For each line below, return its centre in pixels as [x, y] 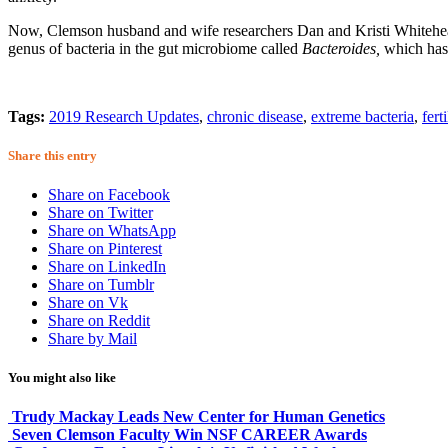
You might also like [62, 378]
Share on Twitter [100, 213]
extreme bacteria [362, 116]
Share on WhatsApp [112, 231]
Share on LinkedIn [107, 267]
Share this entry [52, 155]
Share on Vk [88, 303]
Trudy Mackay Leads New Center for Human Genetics [198, 417]
